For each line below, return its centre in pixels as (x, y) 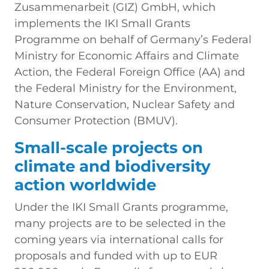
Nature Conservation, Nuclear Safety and (125, 104)
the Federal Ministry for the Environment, (125, 88)
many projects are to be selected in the (120, 223)
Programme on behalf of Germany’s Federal (133, 39)
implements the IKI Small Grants (102, 23)
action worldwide (85, 185)
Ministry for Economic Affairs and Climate (127, 56)
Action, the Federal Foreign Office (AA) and (130, 72)
